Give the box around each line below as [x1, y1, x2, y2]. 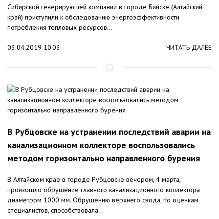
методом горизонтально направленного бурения [7, 153, 200, 164]
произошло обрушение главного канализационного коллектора [7, 185, 200, 195]
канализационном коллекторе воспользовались [7, 139, 195, 151]
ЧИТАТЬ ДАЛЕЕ [166, 43, 212, 52]
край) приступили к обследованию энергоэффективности [7, 13, 179, 22]
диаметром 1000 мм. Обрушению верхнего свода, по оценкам [7, 196, 198, 205]
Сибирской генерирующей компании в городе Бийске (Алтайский [7, 2, 202, 12]
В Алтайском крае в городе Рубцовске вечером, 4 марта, [7, 175, 180, 184]
